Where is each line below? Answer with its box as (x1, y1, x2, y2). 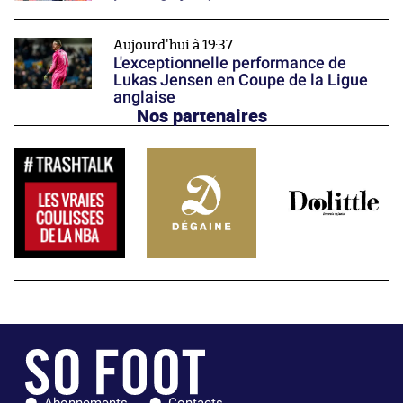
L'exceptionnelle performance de (113, 53, 346, 73)
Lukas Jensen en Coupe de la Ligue (113, 70, 368, 90)
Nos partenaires (136, 103, 267, 129)
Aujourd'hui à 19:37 (113, 39, 233, 53)
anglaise (113, 87, 175, 107)
